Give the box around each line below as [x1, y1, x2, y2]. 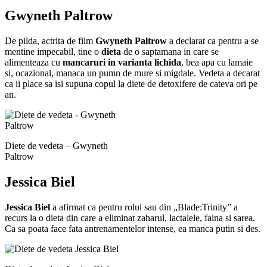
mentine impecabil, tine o [5, 46, 101, 57]
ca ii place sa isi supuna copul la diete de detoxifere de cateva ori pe [5, 79, 257, 89]
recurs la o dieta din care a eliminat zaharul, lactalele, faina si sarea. [5, 213, 255, 223]
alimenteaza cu [5, 57, 63, 68]
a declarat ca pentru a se [167, 36, 259, 46]
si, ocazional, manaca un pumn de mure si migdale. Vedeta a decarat [5, 68, 260, 79]
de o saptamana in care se [121, 46, 219, 57]
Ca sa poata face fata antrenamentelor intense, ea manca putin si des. [5, 223, 260, 234]
